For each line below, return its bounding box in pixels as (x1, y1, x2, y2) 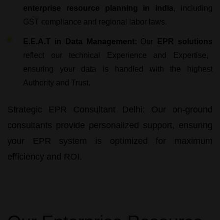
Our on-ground (144, 104, 213, 114)
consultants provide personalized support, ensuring (7, 120, 213, 130)
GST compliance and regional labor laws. (23, 17, 167, 26)
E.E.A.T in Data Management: (23, 37, 137, 46)
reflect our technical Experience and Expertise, (23, 51, 208, 59)
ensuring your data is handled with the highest (23, 64, 213, 73)
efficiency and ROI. (7, 151, 82, 162)
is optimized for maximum (87, 136, 213, 146)
